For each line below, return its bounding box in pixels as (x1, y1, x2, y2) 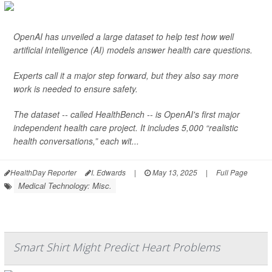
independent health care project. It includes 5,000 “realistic (13, 121, 238, 134)
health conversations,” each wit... (13, 135, 139, 147)
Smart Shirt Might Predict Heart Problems (13, 240, 220, 254)
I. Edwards (91, 167, 126, 177)
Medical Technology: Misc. (18, 180, 112, 191)
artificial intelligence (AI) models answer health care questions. (13, 44, 253, 56)
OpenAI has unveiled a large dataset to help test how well (13, 30, 234, 42)
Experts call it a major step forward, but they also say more (13, 69, 239, 81)
